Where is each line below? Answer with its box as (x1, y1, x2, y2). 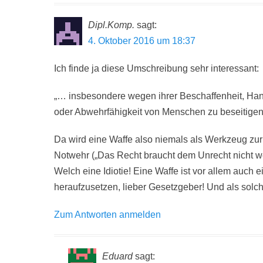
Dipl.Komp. (88, 20, 134, 30)
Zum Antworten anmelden (54, 210, 161, 220)
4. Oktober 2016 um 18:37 (88, 36, 195, 46)
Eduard (102, 251, 133, 261)
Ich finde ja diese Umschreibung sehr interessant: (54, 63, 259, 73)
